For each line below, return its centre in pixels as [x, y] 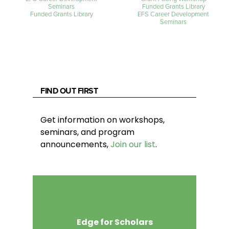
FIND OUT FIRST [69, 91]
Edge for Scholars [114, 222]
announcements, [75, 144]
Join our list [133, 144]
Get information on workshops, [102, 120]
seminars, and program [87, 132]
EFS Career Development [174, 14]
